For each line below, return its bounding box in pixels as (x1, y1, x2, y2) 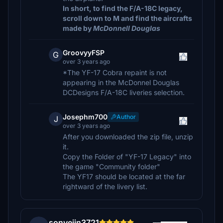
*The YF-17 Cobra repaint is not (63, 68, 167, 77)
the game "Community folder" (63, 162, 160, 171)
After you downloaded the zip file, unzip (63, 132, 193, 141)
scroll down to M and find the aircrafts (63, 14, 192, 22)
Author (116, 113, 136, 120)
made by (63, 24, 93, 32)
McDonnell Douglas (93, 24, 160, 32)
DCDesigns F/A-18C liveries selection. (63, 88, 185, 97)
